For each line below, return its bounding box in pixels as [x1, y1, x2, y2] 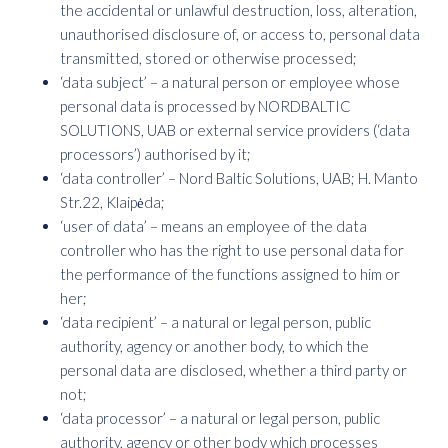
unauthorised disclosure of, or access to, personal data [60, 25, 420, 43]
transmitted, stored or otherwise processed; [60, 49, 357, 67]
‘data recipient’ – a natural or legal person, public [60, 313, 371, 331]
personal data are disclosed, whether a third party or [60, 361, 407, 379]
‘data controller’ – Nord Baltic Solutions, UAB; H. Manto [60, 169, 418, 187]
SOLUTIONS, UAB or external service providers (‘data [60, 121, 410, 139]
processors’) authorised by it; [60, 145, 251, 163]
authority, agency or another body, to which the [60, 337, 369, 355]
